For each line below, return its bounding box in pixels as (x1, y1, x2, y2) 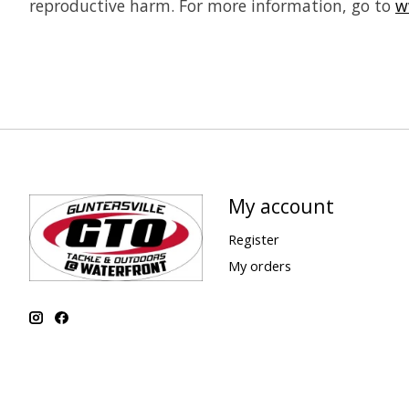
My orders (227, 256, 291, 275)
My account (227, 193, 334, 220)
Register (227, 229, 279, 248)
